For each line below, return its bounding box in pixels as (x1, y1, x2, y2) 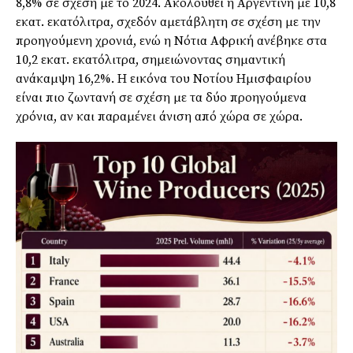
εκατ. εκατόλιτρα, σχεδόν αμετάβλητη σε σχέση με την (16, 14, 321, 31)
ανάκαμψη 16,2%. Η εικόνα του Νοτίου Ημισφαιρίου (16, 71, 311, 87)
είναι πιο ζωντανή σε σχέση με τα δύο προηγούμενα (16, 90, 307, 106)
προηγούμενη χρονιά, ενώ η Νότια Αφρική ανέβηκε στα (16, 33, 327, 50)
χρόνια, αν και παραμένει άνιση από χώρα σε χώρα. (16, 109, 303, 125)
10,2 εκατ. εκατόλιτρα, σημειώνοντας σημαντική (16, 52, 285, 69)
